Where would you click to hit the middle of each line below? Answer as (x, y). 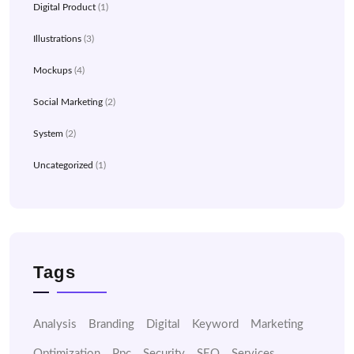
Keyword (215, 324)
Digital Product (64, 7)
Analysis (55, 324)
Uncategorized (63, 165)
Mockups (53, 70)
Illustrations (57, 39)
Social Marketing (68, 102)
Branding (111, 324)
